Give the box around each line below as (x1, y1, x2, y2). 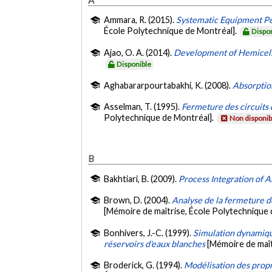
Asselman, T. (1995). (104, 101, 182, 112)
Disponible (117, 59, 152, 69)
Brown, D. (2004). (104, 195, 172, 206)
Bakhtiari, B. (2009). (104, 174, 179, 185)
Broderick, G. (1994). (104, 260, 185, 271)
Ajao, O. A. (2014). (104, 47, 174, 58)
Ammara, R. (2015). (104, 15, 177, 25)
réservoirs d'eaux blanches (104, 238, 206, 249)
